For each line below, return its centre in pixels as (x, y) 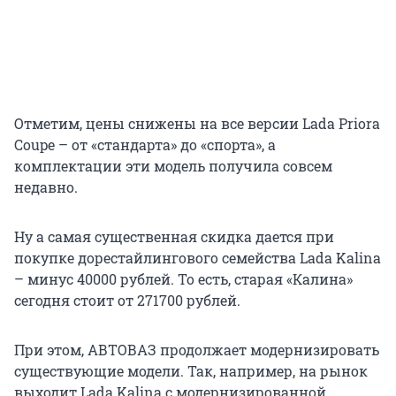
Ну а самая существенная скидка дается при (174, 236)
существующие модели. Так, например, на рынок (191, 370)
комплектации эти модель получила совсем (173, 165)
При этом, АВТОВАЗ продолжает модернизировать (197, 349)
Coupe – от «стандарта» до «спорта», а (145, 144)
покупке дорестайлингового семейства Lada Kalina (198, 257)
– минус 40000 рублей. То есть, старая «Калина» (183, 278)
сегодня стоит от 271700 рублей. (127, 300)
